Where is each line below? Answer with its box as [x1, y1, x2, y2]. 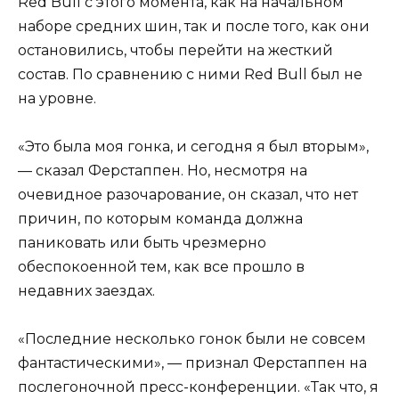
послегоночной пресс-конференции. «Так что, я [18, 378, 379, 395]
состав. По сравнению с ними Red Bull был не [18, 65, 362, 83]
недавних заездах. [18, 281, 155, 299]
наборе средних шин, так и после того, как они [18, 17, 370, 35]
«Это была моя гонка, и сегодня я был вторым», [18, 137, 369, 155]
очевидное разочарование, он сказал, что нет [18, 185, 358, 203]
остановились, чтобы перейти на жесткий [18, 41, 333, 59]
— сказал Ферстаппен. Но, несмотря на [18, 161, 307, 179]
